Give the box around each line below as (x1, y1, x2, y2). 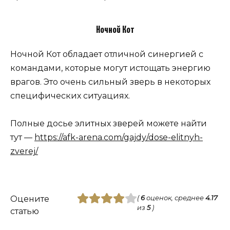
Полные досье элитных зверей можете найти (10, 119, 207, 129)
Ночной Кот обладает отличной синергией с (10, 49, 203, 60)
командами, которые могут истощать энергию (10, 63, 210, 73)
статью (10, 206, 39, 216)
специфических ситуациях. (10, 91, 130, 101)
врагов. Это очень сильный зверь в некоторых (10, 77, 210, 87)
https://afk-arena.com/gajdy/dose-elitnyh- (34, 132, 203, 143)
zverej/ (10, 146, 38, 157)
